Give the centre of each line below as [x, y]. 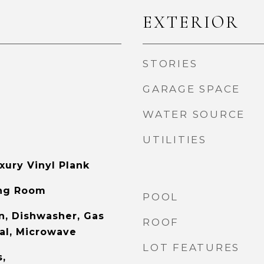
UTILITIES [175, 140]
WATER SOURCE [194, 114]
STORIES [170, 64]
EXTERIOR [191, 22]
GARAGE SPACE [192, 89]
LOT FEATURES [191, 247]
